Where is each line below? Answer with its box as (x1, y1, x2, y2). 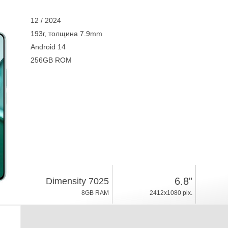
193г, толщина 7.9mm (30, 30, 102, 38)
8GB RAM (81, 189, 109, 196)
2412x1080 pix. (149, 189, 192, 196)
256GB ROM (30, 56, 72, 64)
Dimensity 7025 (45, 176, 109, 186)
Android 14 (30, 43, 66, 51)
